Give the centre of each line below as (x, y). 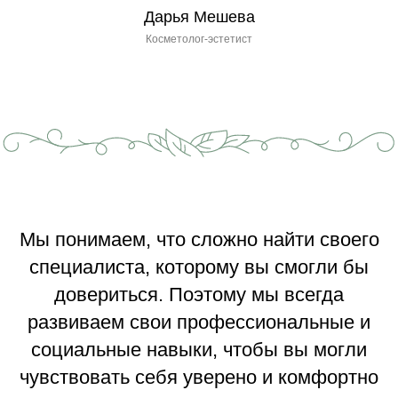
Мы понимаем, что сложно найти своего (199, 239)
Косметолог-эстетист (199, 40)
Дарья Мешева (199, 17)
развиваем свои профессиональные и (199, 322)
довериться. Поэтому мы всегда (199, 294)
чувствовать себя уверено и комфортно (199, 377)
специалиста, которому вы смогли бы (199, 267)
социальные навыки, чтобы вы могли (199, 349)
